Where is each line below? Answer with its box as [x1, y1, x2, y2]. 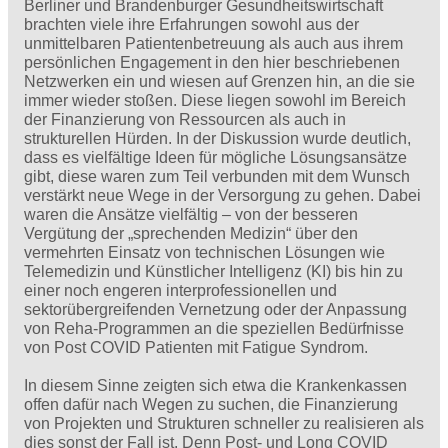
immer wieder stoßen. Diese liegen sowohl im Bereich [24, 92, 406, 110]
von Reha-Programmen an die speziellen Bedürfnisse [24, 320, 404, 338]
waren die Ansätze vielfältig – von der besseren [24, 206, 358, 224]
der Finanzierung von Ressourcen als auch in [24, 111, 346, 129]
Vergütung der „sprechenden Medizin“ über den [24, 225, 358, 243]
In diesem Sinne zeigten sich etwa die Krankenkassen [24, 377, 407, 395]
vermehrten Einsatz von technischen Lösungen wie [24, 244, 385, 262]
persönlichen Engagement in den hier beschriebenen [24, 54, 400, 72]
